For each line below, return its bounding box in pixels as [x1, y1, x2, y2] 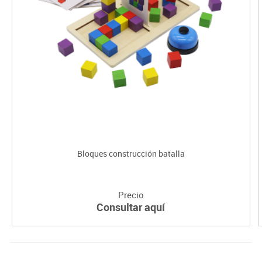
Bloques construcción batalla [77, 147, 185, 159]
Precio [118, 188, 144, 201]
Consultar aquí [96, 199, 166, 214]
